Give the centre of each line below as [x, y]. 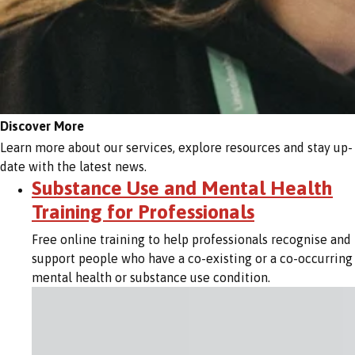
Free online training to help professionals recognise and [191, 239]
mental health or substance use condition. [151, 277]
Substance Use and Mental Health [182, 188]
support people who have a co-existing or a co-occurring [192, 258]
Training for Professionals [143, 212]
